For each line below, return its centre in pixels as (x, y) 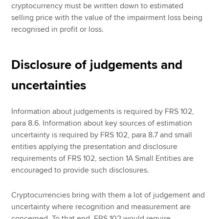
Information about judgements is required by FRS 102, (103, 112)
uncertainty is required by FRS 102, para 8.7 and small (102, 135)
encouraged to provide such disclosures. (80, 170)
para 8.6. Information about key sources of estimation (102, 123)
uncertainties (49, 86)
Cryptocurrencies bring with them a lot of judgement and (108, 195)
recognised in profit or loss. (58, 30)
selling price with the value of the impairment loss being (107, 18)
